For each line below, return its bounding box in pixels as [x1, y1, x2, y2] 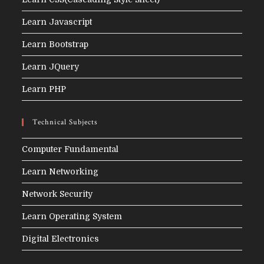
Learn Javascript [22, 17, 93, 27]
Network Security [22, 189, 93, 199]
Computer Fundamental [22, 144, 119, 154]
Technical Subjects [32, 117, 98, 128]
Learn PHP [22, 84, 67, 94]
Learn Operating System [22, 212, 123, 222]
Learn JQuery [22, 62, 80, 72]
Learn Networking [22, 167, 99, 177]
